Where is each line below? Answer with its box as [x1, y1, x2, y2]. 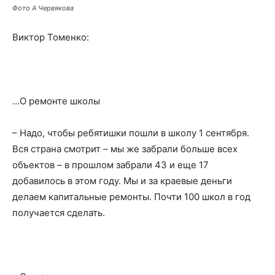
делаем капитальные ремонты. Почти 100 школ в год [12, 191, 250, 203]
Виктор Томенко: [12, 31, 89, 43]
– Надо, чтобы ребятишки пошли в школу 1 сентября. [12, 127, 249, 139]
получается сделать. [12, 207, 105, 219]
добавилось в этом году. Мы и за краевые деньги [12, 175, 232, 187]
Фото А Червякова [12, 4, 74, 12]
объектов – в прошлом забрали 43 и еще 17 [12, 159, 209, 171]
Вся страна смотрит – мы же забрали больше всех [12, 143, 238, 155]
